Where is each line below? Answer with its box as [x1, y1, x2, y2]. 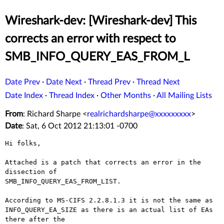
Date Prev [5, 78, 40, 86]
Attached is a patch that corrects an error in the [5, 158, 201, 166]
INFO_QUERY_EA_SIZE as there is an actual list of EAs [5, 206, 213, 214]
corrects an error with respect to [5, 33, 176, 45]
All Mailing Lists [156, 91, 212, 100]
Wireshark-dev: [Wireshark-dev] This [5, 15, 196, 27]
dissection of [5, 168, 57, 176]
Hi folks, [5, 139, 41, 147]
